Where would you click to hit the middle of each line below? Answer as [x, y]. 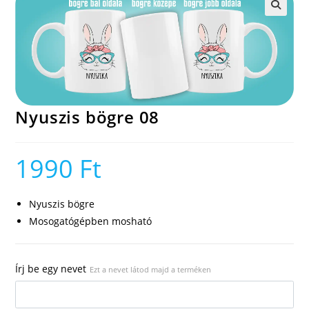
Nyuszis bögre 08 [88, 117]
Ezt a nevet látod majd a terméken [151, 270]
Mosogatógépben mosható [91, 221]
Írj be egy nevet [51, 269]
